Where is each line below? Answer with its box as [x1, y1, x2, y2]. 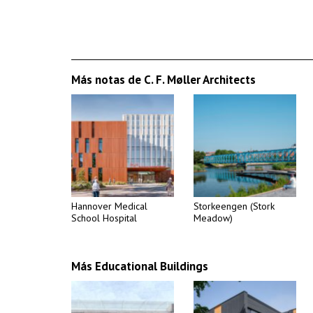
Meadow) [194, 212, 233, 224]
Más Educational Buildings [71, 259, 208, 274]
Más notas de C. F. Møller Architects [71, 72, 256, 87]
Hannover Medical [71, 200, 147, 212]
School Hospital [71, 212, 137, 224]
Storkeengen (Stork [194, 200, 275, 212]
